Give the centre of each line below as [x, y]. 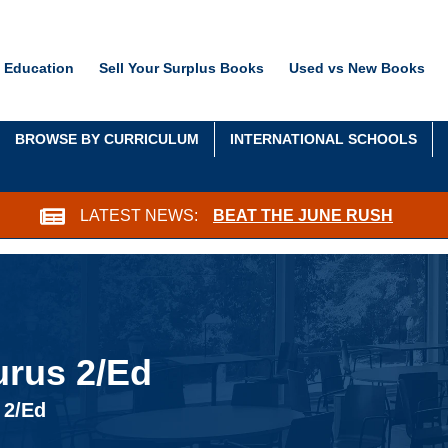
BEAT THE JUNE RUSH [303, 215]
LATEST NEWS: [139, 215]
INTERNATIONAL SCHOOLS [323, 139]
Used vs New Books [357, 67]
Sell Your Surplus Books [181, 67]
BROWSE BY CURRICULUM [107, 139]
